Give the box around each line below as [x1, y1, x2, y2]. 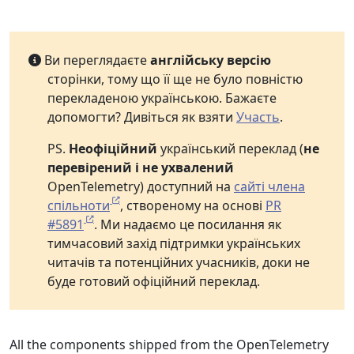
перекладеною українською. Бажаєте [47, 89, 277, 107]
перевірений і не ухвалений [47, 159, 234, 176]
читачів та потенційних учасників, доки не [47, 254, 310, 271]
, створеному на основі [120, 197, 265, 214]
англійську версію [150, 51, 271, 69]
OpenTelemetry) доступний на [47, 178, 234, 195]
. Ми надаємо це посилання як [94, 216, 281, 233]
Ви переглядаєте [41, 51, 150, 69]
